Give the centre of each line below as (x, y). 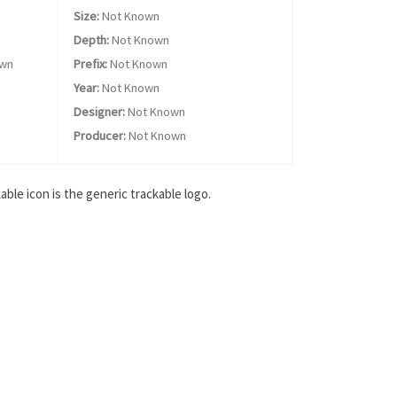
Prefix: (90, 64)
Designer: (99, 112)
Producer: (99, 136)
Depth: (91, 40)
